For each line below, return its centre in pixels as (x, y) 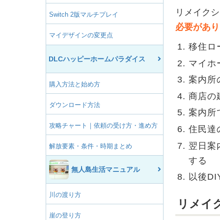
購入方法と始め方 (75, 84)
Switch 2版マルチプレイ (84, 14)
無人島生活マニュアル (106, 169)
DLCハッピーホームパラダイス (97, 59)
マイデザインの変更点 (81, 35)
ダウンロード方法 (75, 105)
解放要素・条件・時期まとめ (91, 146)
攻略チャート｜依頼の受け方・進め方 (103, 125)
